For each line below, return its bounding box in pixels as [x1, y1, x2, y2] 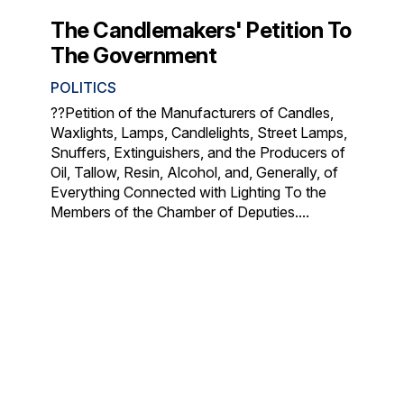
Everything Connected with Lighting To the [50, 182, 327, 201]
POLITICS [50, 78, 117, 96]
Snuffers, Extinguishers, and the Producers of [50, 142, 346, 161]
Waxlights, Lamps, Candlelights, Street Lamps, [50, 123, 348, 142]
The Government [50, 41, 217, 69]
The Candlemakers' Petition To [50, 16, 352, 43]
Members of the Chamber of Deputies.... [50, 202, 310, 221]
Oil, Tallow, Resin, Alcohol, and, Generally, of [50, 162, 339, 181]
